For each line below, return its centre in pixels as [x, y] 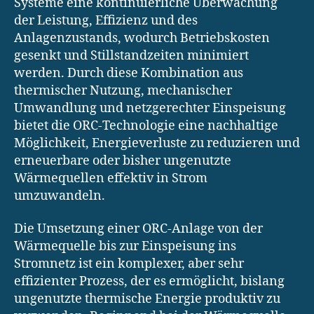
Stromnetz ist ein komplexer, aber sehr [129, 264]
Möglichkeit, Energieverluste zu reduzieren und [157, 143]
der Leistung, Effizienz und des [106, 20]
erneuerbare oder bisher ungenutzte [123, 161]
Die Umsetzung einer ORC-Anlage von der [138, 229]
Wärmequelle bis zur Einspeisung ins [125, 247]
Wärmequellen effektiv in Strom [111, 178]
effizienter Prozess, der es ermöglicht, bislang [149, 282]
